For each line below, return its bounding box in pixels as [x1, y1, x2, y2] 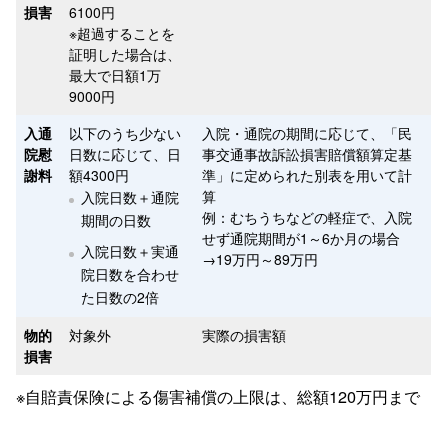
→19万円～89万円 [202, 248, 318, 269]
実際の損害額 [202, 324, 286, 345]
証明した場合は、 [69, 43, 181, 64]
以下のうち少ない [69, 122, 181, 143]
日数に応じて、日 [69, 143, 181, 164]
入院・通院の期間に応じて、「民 [202, 122, 412, 143]
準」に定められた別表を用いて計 [202, 164, 412, 185]
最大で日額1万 [69, 64, 161, 85]
